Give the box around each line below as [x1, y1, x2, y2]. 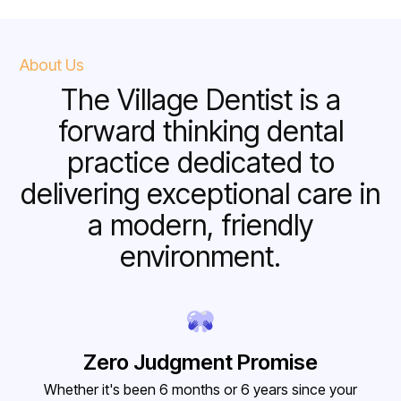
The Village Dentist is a [60, 82, 341, 118]
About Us [20, 55, 85, 75]
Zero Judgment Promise [83, 349, 318, 376]
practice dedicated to [66, 145, 335, 181]
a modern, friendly [88, 208, 313, 243]
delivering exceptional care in [21, 176, 380, 212]
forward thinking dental [57, 114, 344, 149]
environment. [120, 239, 281, 275]
